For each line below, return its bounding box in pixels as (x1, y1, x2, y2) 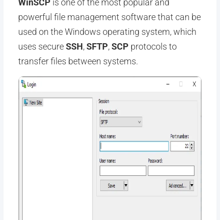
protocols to (128, 41, 177, 52)
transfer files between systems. (18, 56, 138, 66)
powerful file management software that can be (18, 12, 201, 22)
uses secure (18, 41, 66, 52)
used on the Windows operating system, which (18, 27, 196, 37)
